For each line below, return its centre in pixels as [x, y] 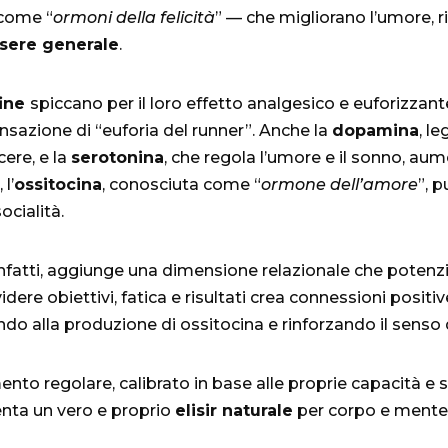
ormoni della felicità [134, 17]
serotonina [117, 157]
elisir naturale [234, 410]
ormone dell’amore [339, 184]
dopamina [375, 130]
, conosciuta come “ [181, 184]
